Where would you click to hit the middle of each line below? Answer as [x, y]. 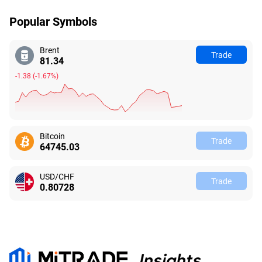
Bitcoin [52, 136]
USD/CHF [57, 176]
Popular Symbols [53, 21]
